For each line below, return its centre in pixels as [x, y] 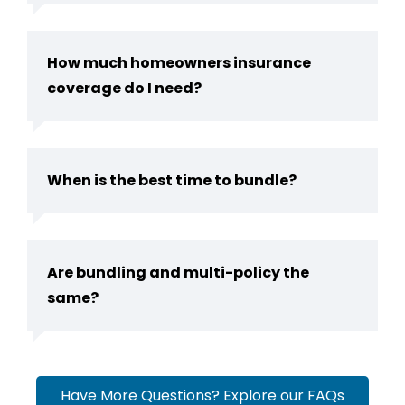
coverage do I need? [124, 88]
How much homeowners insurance [179, 63]
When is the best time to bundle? [172, 180]
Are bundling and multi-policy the [178, 273]
